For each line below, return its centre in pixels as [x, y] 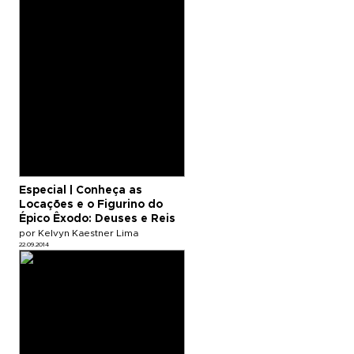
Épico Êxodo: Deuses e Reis [97, 218]
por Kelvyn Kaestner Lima [79, 233]
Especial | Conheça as [81, 190]
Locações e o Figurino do [91, 204]
